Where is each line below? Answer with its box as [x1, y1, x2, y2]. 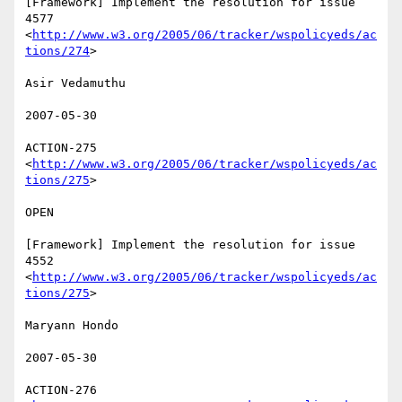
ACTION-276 [25, 383, 97, 398]
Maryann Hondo [25, 319, 126, 333]
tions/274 [25, 44, 90, 58]
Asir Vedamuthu [25, 76, 133, 91]
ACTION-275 [25, 141, 97, 155]
